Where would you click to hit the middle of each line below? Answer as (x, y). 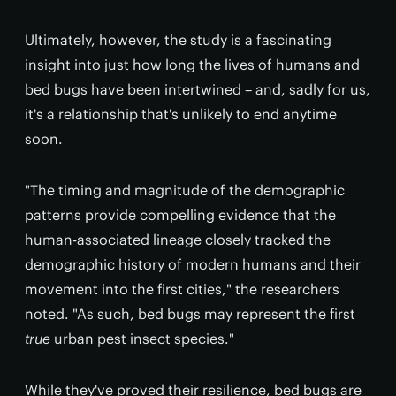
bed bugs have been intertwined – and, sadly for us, (198, 89)
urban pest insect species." (142, 339)
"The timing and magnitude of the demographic (185, 190)
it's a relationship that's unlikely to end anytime (181, 114)
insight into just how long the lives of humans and (192, 65)
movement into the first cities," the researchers (182, 289)
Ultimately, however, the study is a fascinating (178, 40)
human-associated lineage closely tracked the (178, 240)
